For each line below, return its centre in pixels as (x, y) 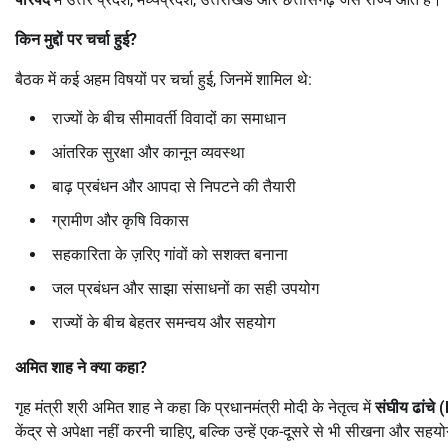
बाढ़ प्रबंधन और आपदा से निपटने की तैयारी (174, 186)
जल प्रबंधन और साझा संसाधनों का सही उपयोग (185, 288)
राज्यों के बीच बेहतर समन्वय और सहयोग (163, 322)
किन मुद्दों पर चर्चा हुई (72, 39)
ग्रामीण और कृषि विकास (120, 220)
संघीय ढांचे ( (410, 407)
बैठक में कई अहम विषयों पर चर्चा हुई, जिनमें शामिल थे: (163, 79)
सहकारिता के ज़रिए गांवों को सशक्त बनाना (170, 254)
